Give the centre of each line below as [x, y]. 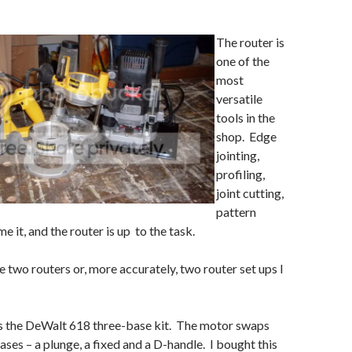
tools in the [246, 117]
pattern [236, 212]
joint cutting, [250, 193]
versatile [239, 99]
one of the [243, 61]
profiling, [240, 174]
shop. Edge [246, 136]
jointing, [238, 155]
